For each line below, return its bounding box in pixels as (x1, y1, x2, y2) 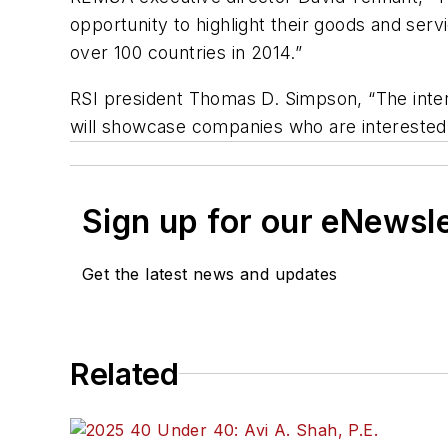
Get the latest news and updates (82, 263, 338, 284)
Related (70, 355, 179, 392)
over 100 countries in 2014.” (70, 42, 303, 64)
